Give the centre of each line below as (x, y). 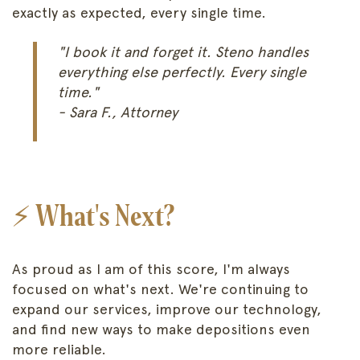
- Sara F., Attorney (117, 112)
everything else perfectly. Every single (182, 72)
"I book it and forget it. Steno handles (183, 51)
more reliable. (59, 349)
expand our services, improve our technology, (167, 309)
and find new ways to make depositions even (161, 329)
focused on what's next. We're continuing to (160, 288)
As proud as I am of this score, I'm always (151, 268)
